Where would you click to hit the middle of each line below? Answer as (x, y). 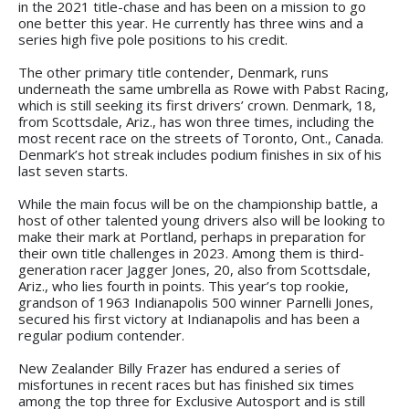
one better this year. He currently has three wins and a (191, 22)
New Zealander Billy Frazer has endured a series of (179, 367)
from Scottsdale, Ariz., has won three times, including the (196, 121)
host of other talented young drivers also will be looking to (202, 220)
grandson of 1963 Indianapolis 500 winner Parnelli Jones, (196, 302)
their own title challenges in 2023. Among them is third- (191, 252)
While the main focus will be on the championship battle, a (198, 203)
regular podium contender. (101, 335)
